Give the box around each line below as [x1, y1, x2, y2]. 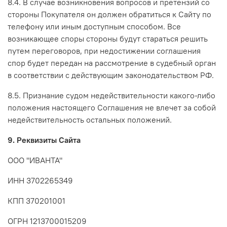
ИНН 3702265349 [8, 175, 75, 185]
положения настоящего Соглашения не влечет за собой [8, 102, 216, 112]
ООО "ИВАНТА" [8, 155, 62, 165]
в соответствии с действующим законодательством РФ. [8, 69, 214, 80]
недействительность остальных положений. [8, 114, 172, 125]
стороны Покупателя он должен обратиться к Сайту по [8, 9, 211, 19]
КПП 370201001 [8, 195, 65, 206]
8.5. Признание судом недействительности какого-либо [8, 90, 215, 100]
